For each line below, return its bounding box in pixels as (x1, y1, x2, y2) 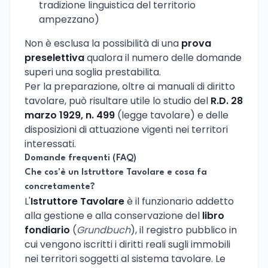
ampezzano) (39, 12, 99, 26)
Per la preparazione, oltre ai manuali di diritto (25, 79, 235, 93)
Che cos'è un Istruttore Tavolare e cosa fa (25, 167, 207, 177)
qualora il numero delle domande (84, 50, 242, 65)
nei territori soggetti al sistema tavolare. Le (25, 251, 226, 266)
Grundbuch (77, 223, 130, 237)
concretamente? (25, 182, 95, 191)
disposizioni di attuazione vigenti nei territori (25, 122, 228, 136)
